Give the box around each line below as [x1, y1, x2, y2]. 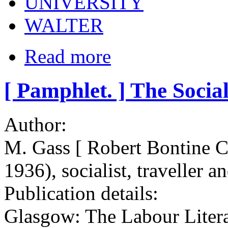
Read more [24, 45, 111, 68]
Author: [4, 113, 72, 136]
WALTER [24, 14, 103, 37]
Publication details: [4, 182, 163, 205]
